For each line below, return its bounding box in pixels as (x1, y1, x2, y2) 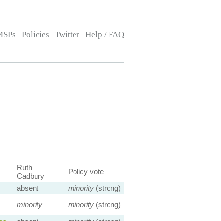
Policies (21, 30, 49, 39)
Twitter (55, 30, 80, 39)
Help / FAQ (85, 30, 124, 39)
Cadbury (16, 172, 44, 180)
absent (16, 184, 38, 192)
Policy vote (68, 167, 104, 176)
